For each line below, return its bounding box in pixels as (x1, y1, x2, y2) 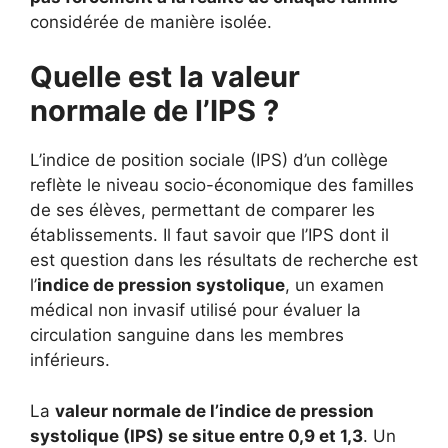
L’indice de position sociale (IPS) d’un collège (30, 150, 388, 170)
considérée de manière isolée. (30, 11, 272, 32)
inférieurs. (30, 350, 110, 370)
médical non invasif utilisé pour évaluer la (30, 300, 361, 320)
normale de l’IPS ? (30, 93, 279, 128)
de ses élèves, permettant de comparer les (30, 200, 375, 220)
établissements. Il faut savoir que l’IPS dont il (30, 225, 389, 245)
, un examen (285, 275, 384, 295)
